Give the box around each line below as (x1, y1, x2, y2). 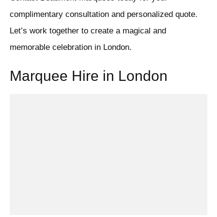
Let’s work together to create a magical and (10, 26, 166, 36)
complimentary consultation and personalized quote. (10, 10, 198, 19)
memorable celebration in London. (10, 43, 132, 52)
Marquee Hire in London (10, 68, 168, 84)
